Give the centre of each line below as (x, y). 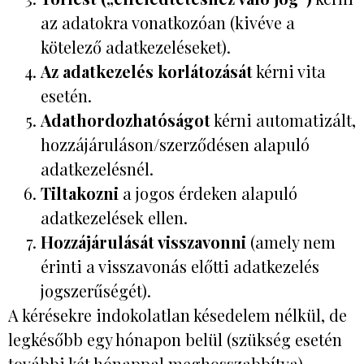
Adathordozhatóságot (126, 119)
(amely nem (291, 241)
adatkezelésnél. (97, 168)
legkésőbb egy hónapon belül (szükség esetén (175, 339)
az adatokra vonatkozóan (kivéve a (168, 22)
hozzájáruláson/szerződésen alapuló (175, 144)
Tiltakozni (80, 193)
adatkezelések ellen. (114, 217)
